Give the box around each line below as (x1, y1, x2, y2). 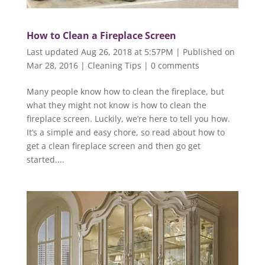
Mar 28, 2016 (26, 60, 78, 72)
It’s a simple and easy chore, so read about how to (26, 127, 225, 138)
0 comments (150, 60, 199, 72)
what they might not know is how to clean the (26, 99, 206, 111)
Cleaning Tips (87, 60, 141, 72)
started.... (26, 154, 64, 166)
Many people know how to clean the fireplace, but (26, 86, 224, 98)
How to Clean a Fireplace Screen (26, 29, 176, 43)
